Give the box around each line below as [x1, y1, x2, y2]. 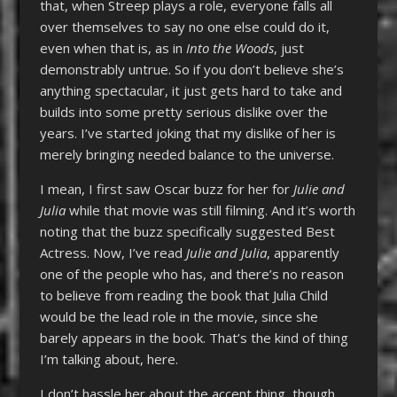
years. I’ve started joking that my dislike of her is [39, 123, 336, 142]
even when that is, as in [39, 38, 186, 57]
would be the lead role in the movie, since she [39, 307, 318, 325]
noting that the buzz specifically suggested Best [39, 222, 335, 240]
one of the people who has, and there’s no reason [39, 264, 344, 283]
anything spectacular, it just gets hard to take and [39, 81, 342, 99]
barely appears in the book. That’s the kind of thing [39, 328, 348, 346]
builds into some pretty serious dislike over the [39, 102, 328, 121]
